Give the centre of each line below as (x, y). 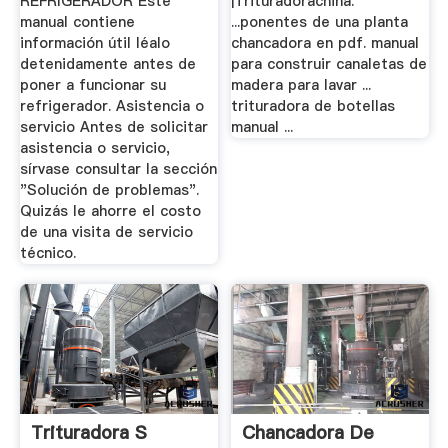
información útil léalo (94, 43)
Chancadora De (308, 432)
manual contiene (77, 22)
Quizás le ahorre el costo (110, 211)
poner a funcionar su (92, 85)
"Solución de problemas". (109, 190)
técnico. (47, 253)
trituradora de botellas (313, 106)
